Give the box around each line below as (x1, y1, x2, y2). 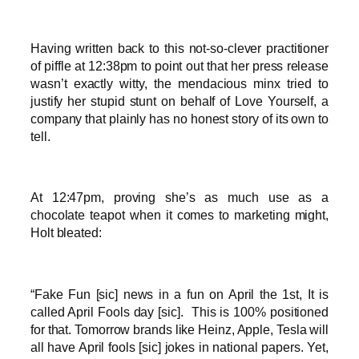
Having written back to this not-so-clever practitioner (30, 40, 329, 55)
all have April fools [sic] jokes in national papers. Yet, (30, 339, 329, 354)
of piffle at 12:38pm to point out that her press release (30, 58, 329, 73)
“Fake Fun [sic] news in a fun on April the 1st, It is (30, 286, 329, 301)
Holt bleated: (30, 225, 102, 240)
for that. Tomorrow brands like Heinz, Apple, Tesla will (30, 321, 329, 337)
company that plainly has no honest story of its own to (30, 111, 329, 126)
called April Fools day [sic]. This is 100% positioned (30, 304, 329, 319)
